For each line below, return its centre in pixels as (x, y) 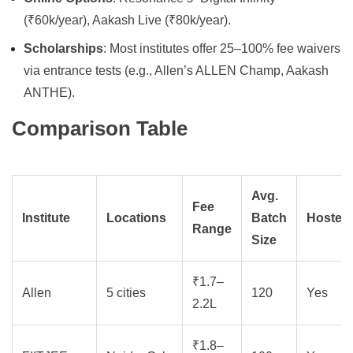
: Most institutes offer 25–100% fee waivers (222, 49)
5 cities (126, 293)
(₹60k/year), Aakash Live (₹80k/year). (127, 20)
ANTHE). (49, 93)
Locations (136, 218)
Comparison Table (100, 129)
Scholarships (63, 49)
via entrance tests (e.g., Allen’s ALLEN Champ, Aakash (176, 71)
